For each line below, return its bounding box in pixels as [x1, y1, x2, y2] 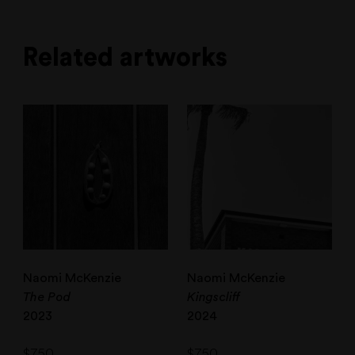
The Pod [23, 290, 71, 303]
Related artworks [23, 45, 228, 71]
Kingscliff [187, 290, 240, 303]
